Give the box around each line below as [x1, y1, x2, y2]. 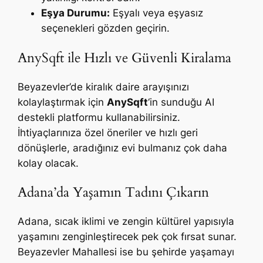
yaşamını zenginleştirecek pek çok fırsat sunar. [18, 231, 237, 243]
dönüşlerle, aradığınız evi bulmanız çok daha [18, 141, 228, 154]
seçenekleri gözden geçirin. [41, 22, 170, 35]
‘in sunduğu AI [148, 96, 215, 108]
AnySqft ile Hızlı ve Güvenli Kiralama [18, 48, 232, 67]
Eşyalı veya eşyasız [110, 7, 204, 19]
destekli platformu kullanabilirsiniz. [18, 111, 181, 123]
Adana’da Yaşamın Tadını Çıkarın [18, 183, 210, 202]
